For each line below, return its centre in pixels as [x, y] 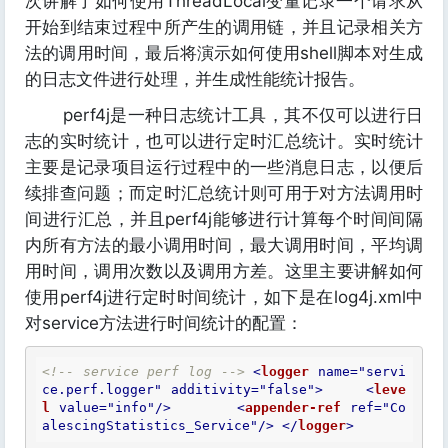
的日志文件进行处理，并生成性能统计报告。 [195, 79]
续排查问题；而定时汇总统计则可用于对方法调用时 [224, 193]
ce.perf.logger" [102, 389]
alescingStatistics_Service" [150, 425]
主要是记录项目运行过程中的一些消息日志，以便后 [224, 167]
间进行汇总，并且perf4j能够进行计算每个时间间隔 [224, 219]
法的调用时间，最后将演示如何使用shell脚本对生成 [224, 53]
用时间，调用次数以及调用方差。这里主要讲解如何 [224, 271]
